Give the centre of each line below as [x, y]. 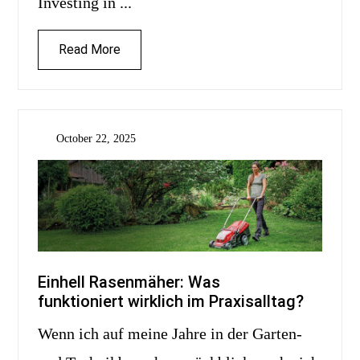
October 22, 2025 [96, 139]
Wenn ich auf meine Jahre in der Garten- [45, 334]
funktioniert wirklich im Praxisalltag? [171, 302]
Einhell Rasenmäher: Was [129, 282]
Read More [90, 50]
